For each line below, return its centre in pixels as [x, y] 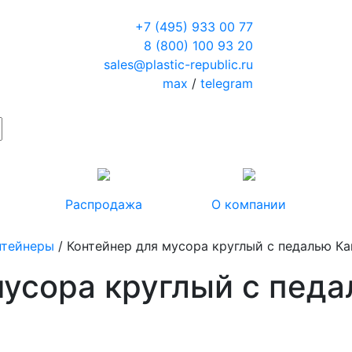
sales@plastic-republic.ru [178, 64]
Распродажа [103, 204]
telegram [226, 83]
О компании [249, 204]
